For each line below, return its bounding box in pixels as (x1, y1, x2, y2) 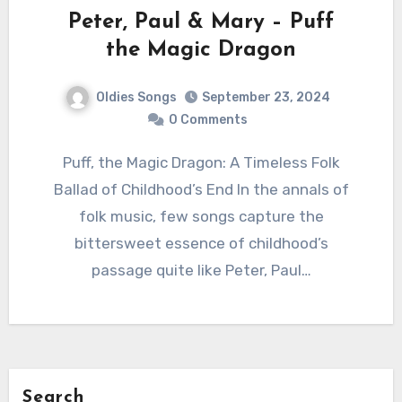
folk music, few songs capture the (78, 207, 324, 226)
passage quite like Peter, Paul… (91, 261, 311, 280)
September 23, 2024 (201, 90, 330, 106)
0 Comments (169, 112, 248, 128)
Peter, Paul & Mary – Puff (68, 11, 334, 33)
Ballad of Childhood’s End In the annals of (53, 180, 349, 199)
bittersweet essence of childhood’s (74, 234, 328, 253)
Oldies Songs (95, 89, 177, 105)
